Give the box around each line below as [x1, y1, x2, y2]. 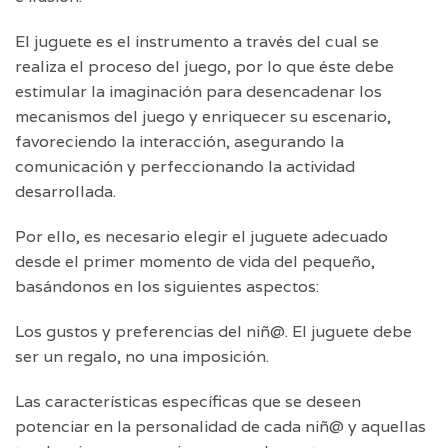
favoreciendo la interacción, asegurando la [15, 131, 344, 153]
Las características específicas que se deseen [15, 391, 361, 413]
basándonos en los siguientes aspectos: [15, 276, 319, 298]
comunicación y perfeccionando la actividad [15, 156, 355, 178]
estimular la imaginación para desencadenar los [15, 81, 382, 103]
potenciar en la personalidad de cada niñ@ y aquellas [15, 416, 426, 438]
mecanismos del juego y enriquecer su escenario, [15, 106, 391, 128]
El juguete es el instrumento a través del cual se [15, 31, 379, 53]
